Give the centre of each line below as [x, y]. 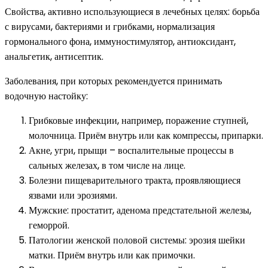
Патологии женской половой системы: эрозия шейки [137, 240]
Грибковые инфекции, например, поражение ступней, [138, 120]
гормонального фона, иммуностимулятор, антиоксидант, [120, 41]
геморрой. [49, 225]
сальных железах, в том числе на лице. [107, 165]
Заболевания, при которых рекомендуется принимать [113, 81]
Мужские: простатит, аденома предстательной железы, [140, 210]
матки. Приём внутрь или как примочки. [112, 255]
